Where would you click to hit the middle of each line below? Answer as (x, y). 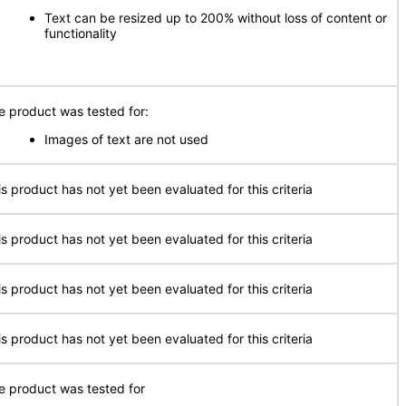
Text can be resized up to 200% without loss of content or (216, 18)
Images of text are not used (126, 139)
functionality (81, 33)
